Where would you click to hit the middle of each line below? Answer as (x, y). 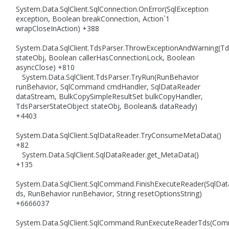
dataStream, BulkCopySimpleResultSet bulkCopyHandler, (110, 97)
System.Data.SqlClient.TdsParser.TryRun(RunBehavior (108, 77)
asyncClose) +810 (45, 67)
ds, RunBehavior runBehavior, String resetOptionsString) (109, 194)
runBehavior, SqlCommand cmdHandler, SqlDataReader (108, 87)
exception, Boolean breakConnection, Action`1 (93, 19)
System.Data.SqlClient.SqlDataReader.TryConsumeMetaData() (119, 135)
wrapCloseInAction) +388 (58, 29)
